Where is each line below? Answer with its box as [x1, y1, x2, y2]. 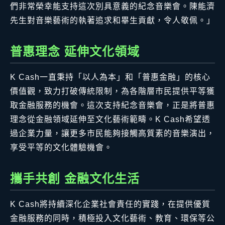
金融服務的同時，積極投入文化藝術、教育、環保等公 [10, 214, 215, 223]
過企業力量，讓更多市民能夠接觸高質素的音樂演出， [10, 129, 215, 138]
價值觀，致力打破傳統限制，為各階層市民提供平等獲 [10, 87, 215, 96]
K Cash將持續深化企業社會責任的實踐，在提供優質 [10, 200, 210, 209]
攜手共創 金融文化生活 [10, 172, 140, 186]
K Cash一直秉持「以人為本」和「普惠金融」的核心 [10, 73, 210, 82]
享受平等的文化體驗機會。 [10, 143, 113, 152]
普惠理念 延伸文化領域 [10, 45, 140, 59]
